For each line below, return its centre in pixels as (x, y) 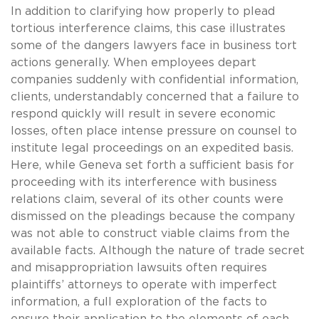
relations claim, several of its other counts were (147, 199)
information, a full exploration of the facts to (139, 302)
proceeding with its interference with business (144, 182)
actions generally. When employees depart (134, 62)
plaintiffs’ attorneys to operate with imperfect (144, 284)
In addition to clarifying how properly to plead (143, 11)
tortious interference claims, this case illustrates (148, 28)
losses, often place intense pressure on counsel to (154, 131)
